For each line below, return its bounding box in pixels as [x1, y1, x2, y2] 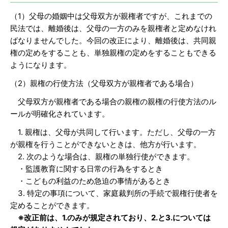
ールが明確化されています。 [10, 109, 109, 119]
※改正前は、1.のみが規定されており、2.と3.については [18, 213, 211, 223]
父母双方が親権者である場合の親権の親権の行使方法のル [10, 97, 216, 107]
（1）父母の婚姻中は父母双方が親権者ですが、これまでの [10, 11, 212, 21]
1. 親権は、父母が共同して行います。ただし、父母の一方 [10, 127, 216, 137]
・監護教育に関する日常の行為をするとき [10, 164, 163, 174]
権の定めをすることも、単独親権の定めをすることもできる [10, 48, 216, 58]
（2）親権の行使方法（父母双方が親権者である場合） [10, 78, 198, 89]
